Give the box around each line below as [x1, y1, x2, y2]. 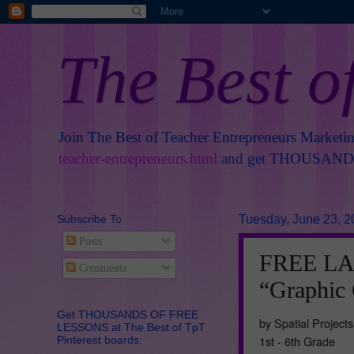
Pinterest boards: [57, 333, 142, 346]
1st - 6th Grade [259, 332, 335, 349]
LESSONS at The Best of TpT [57, 320, 205, 333]
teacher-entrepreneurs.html [58, 150, 217, 167]
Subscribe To [57, 213, 122, 225]
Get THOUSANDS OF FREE [57, 307, 198, 321]
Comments [75, 262, 126, 274]
